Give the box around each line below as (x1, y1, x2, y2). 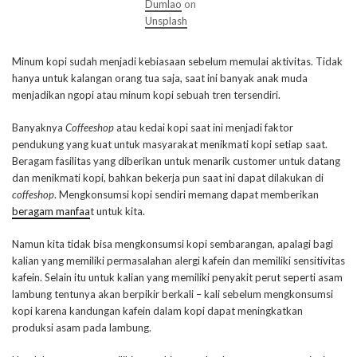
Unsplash (145, 14, 187, 27)
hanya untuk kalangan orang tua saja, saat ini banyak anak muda (12, 72, 308, 84)
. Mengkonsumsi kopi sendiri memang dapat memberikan (54, 188, 319, 201)
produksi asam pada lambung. (12, 321, 151, 334)
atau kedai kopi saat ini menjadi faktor (114, 121, 293, 134)
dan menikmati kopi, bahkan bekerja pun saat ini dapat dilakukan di (12, 171, 324, 184)
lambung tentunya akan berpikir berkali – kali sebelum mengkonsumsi (12, 288, 333, 300)
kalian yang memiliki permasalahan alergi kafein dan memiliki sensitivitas (12, 254, 345, 267)
